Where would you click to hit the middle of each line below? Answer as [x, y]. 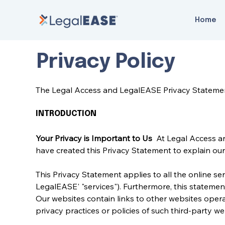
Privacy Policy [106, 62]
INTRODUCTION [66, 114]
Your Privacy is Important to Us [95, 138]
